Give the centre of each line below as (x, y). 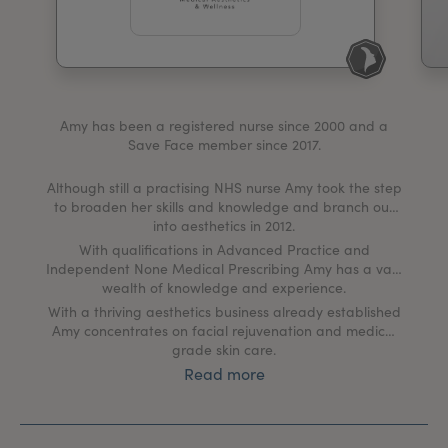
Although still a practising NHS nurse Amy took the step (224, 187)
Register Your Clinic (330, 14)
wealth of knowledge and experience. (224, 287)
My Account (118, 14)
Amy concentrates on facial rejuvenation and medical (224, 330)
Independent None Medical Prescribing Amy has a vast (224, 268)
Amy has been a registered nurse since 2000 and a (224, 125)
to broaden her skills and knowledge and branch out (224, 206)
